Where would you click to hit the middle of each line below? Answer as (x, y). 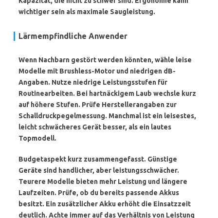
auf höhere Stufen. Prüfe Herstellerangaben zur (98, 105)
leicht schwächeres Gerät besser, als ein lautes (95, 127)
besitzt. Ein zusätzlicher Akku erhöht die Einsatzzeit (105, 204)
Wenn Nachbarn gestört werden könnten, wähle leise (105, 60)
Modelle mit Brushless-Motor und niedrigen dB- (97, 71)
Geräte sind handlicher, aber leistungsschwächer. (99, 170)
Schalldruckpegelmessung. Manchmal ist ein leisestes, (107, 116)
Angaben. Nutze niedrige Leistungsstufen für (93, 82)
